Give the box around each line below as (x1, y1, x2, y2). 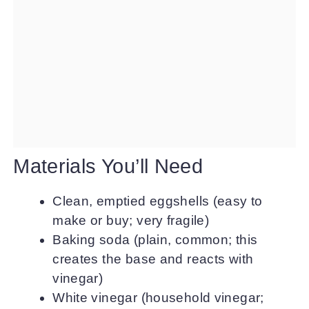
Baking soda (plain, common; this (52, 232, 258, 247)
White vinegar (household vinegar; (52, 290, 264, 305)
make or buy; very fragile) (52, 212, 210, 228)
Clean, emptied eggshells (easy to (52, 193, 263, 208)
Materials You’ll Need (13, 154, 203, 177)
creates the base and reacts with (52, 251, 254, 266)
